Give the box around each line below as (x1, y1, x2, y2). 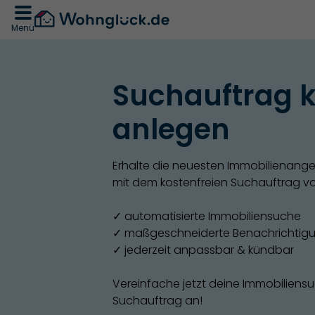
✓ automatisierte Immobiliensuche (112, 208, 304, 224)
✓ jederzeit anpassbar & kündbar (112, 242, 294, 258)
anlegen (112, 110, 230, 149)
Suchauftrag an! (112, 292, 202, 309)
